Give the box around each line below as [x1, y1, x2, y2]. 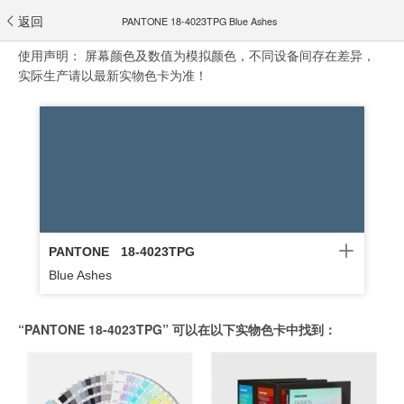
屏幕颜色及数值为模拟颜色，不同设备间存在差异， [85, 46, 375, 64]
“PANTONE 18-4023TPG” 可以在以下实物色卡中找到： [18, 320, 336, 338]
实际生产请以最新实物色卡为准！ [18, 66, 207, 84]
